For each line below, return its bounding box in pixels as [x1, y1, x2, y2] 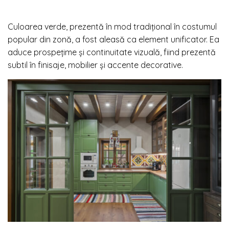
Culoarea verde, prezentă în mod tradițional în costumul [8, 21, 217, 32]
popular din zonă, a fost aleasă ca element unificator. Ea [8, 34, 219, 44]
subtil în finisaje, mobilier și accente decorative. [8, 59, 183, 70]
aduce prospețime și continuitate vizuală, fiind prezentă [8, 47, 216, 57]
